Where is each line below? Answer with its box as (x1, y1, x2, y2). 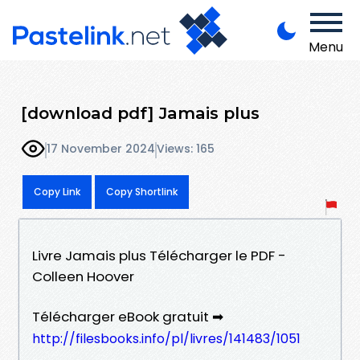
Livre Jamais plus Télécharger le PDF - (32, 245, 286, 265)
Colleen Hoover (32, 266, 134, 286)
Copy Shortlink (106, 184, 178, 198)
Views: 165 (157, 141, 215, 157)
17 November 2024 (47, 141, 155, 157)
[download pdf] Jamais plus (21, 102, 260, 123)
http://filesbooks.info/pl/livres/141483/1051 (32, 329, 301, 348)
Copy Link (34, 184, 80, 198)
